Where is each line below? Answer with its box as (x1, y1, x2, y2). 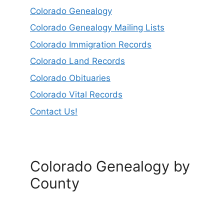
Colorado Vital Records (30, 89, 122, 100)
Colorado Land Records (30, 56, 125, 66)
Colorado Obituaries (30, 72, 110, 83)
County (30, 174, 79, 192)
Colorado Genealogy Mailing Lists (30, 22, 164, 33)
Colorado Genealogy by (30, 157, 190, 175)
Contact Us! (30, 106, 77, 116)
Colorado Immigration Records (30, 39, 151, 49)
